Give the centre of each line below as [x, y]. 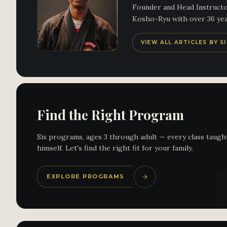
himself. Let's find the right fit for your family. [115, 148]
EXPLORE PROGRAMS [86, 176]
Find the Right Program [110, 115]
